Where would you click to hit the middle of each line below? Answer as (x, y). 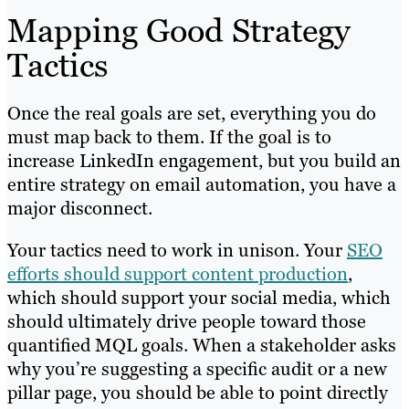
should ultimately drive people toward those (187, 322)
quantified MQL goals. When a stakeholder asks (202, 346)
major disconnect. (80, 209)
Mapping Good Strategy (179, 31)
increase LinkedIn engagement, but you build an (204, 161)
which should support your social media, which (199, 298)
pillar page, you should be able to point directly (198, 393)
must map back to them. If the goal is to (169, 137)
